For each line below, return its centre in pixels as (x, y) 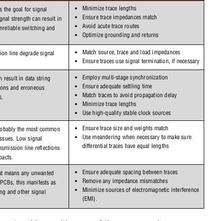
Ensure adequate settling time (117, 86)
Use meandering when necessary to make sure (137, 137)
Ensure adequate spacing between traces (130, 172)
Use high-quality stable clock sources (127, 112)
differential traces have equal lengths (126, 146)
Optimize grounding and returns (120, 35)
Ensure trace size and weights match (125, 128)
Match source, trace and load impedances (131, 52)
